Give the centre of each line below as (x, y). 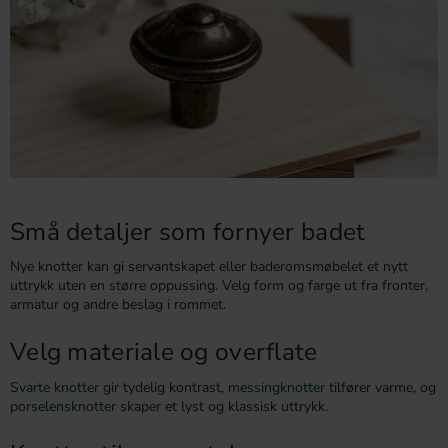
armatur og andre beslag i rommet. (118, 305)
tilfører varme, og (380, 387)
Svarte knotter (54, 387)
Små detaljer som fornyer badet (188, 232)
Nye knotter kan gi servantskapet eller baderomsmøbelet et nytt (209, 267)
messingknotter (276, 387)
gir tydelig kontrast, (163, 387)
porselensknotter (63, 406)
